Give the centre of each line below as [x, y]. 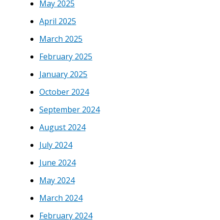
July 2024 [56, 145]
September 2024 [69, 109]
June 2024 [57, 162]
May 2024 [57, 180]
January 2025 [63, 74]
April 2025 [58, 21]
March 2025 [61, 39]
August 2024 [62, 127]
